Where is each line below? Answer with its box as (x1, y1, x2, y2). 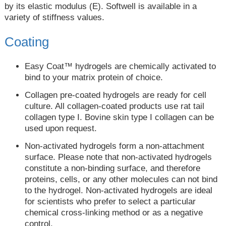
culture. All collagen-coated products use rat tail (24, 101, 204, 111)
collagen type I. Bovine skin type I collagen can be (24, 112, 214, 122)
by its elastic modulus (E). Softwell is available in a (4, 1, 197, 11)
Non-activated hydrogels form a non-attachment (24, 141, 204, 151)
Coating (4, 35, 49, 49)
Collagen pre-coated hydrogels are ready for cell (24, 90, 206, 100)
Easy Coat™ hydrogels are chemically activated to (24, 62, 216, 72)
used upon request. (24, 123, 97, 133)
